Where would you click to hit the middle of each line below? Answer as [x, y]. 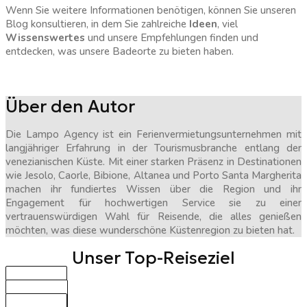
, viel [228, 24]
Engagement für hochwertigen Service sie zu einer [153, 202]
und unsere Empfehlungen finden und [173, 38]
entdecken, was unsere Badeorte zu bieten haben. [120, 52]
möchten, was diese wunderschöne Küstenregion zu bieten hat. [150, 230]
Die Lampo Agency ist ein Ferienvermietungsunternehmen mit [153, 134]
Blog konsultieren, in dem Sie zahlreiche [97, 24]
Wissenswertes [47, 38]
